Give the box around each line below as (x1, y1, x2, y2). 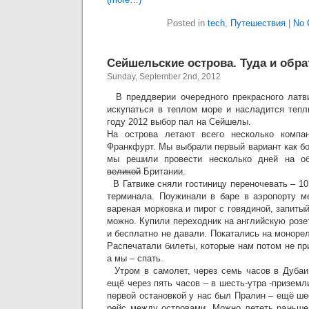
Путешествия (230, 17, 286, 28)
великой (107, 166, 141, 177)
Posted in (166, 17, 208, 28)
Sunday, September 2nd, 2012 (107, 71, 221, 81)
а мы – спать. (107, 252, 163, 263)
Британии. (141, 166, 186, 177)
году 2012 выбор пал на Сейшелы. (107, 116, 251, 127)
